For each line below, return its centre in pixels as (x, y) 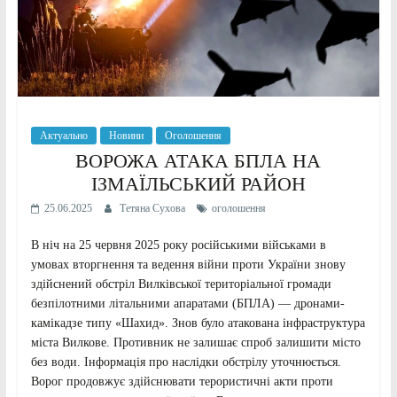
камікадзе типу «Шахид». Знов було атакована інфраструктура (198, 323)
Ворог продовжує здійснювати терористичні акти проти (182, 382)
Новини (126, 136)
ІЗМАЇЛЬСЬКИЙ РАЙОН (198, 184)
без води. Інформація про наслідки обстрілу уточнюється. (186, 362)
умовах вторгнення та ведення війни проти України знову (188, 265)
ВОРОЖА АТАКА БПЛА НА (198, 161)
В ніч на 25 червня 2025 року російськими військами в (178, 245)
